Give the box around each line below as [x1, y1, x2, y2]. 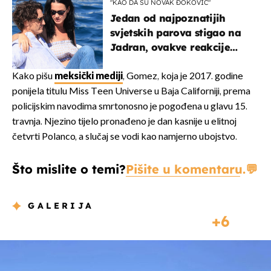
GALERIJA [28, 200, 94, 212]
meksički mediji [54, 71, 123, 83]
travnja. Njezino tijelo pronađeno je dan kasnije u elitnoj [12, 116, 237, 128]
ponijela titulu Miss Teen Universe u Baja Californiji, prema [12, 86, 250, 98]
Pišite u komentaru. [126, 162, 246, 177]
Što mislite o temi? [12, 162, 126, 177]
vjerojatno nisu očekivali [110, 56, 232, 68]
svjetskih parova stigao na [110, 27, 241, 39]
